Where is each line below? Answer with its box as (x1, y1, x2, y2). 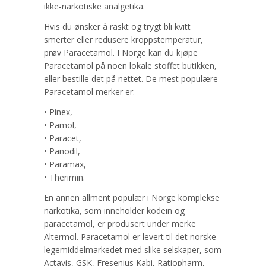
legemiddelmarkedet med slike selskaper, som (44, 244, 221, 256)
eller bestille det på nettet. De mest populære (44, 73, 218, 85)
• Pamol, (44, 119, 77, 131)
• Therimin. (44, 172, 85, 183)
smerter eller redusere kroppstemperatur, (44, 34, 203, 46)
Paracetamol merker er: (44, 86, 135, 98)
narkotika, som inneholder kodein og (44, 205, 185, 217)
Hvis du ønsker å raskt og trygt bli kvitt (44, 21, 191, 33)
